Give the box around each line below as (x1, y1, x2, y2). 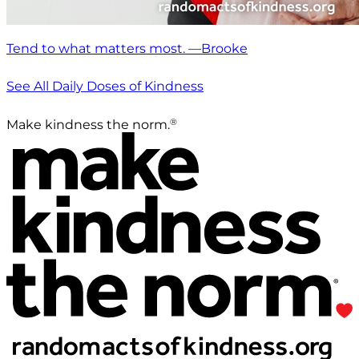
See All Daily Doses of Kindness (6, 78, 204, 94)
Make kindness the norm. (6, 116, 170, 132)
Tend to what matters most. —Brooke (6, 40, 248, 56)
